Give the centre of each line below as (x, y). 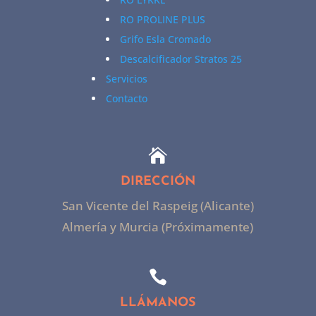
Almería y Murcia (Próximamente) (158, 227)
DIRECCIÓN (158, 182)
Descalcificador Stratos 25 (181, 59)
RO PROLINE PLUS (162, 20)
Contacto (126, 99)
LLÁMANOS (158, 303)
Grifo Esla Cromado (165, 39)
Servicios (126, 79)
